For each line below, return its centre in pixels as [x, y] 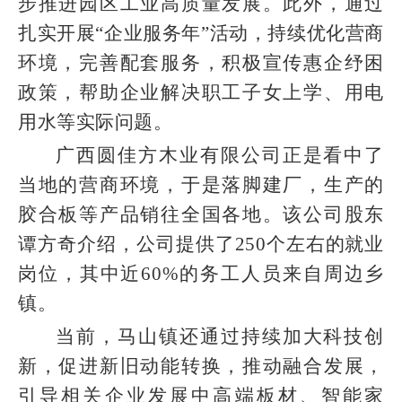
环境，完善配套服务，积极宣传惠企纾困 [201, 62]
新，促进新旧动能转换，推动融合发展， [201, 366]
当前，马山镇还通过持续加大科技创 [220, 336]
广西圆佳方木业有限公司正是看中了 [220, 155]
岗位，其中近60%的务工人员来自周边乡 [201, 273]
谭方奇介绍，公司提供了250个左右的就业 [201, 244]
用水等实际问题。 [96, 122]
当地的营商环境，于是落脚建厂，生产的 [201, 184]
